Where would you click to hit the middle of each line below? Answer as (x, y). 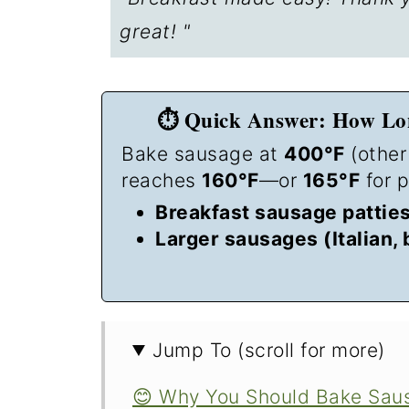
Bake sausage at (203, 153)
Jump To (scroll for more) (269, 350)
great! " (155, 31)
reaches (162, 180)
